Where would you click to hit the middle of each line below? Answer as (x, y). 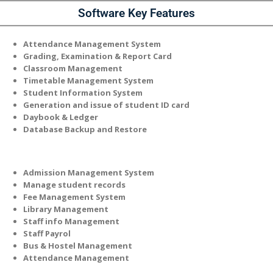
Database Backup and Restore (85, 129)
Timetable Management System (88, 80)
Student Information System (83, 93)
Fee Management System (74, 197)
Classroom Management (73, 68)
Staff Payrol (47, 233)
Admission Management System (88, 172)
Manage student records (74, 185)
